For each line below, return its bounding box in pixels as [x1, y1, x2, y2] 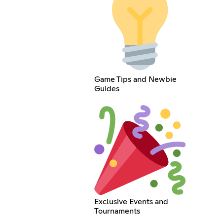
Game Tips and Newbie [94, 75, 177, 84]
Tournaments [94, 207, 140, 215]
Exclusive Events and [94, 197, 168, 206]
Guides [94, 85, 119, 93]
